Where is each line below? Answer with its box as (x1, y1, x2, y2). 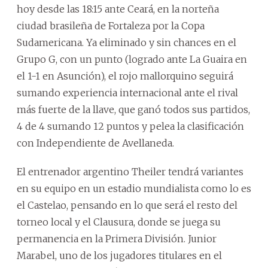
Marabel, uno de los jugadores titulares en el (17, 249, 222, 261)
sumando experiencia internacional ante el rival (17, 87, 238, 99)
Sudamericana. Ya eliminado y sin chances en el (17, 36, 236, 48)
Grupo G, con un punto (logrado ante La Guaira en (17, 53, 247, 65)
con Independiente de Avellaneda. (17, 137, 174, 149)
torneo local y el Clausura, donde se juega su (17, 216, 221, 228)
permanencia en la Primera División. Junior (17, 233, 217, 245)
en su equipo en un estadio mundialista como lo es (17, 182, 251, 194)
